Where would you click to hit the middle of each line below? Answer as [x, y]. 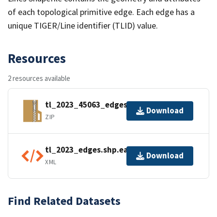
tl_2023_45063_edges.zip [93, 105]
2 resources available [39, 78]
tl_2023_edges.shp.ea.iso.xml [101, 150]
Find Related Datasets [64, 201]
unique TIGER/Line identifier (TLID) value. [83, 25]
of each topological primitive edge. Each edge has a [101, 12]
